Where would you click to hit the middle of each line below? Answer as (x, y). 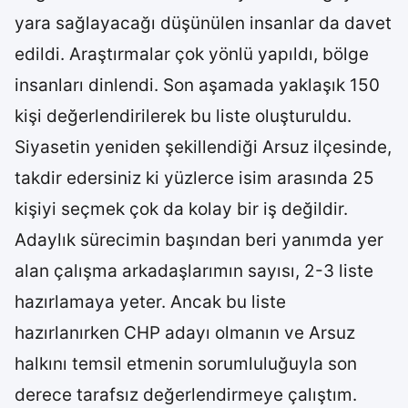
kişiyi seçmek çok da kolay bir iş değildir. (181, 209)
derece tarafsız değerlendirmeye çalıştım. (186, 395)
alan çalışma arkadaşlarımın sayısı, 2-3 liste (194, 271)
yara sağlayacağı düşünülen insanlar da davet (203, 23)
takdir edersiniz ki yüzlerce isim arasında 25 (194, 178)
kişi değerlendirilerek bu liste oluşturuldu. (183, 116)
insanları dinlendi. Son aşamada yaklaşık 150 (197, 85)
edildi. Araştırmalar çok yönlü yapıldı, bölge (192, 54)
